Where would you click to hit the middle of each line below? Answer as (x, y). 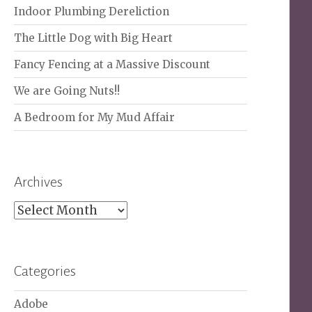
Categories (45, 271)
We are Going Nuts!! (67, 91)
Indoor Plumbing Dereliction (92, 12)
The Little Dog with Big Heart (94, 38)
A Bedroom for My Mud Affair (95, 118)
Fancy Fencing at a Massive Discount (112, 65)
